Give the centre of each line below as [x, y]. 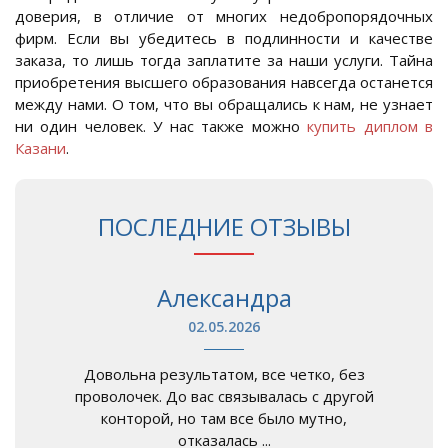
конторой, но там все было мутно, [224, 418]
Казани [40, 148]
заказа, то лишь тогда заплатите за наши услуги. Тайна [224, 60]
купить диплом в [370, 126]
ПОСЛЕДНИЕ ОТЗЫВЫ [224, 227]
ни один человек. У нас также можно [161, 126]
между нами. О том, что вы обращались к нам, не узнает [224, 104]
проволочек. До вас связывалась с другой [224, 396]
